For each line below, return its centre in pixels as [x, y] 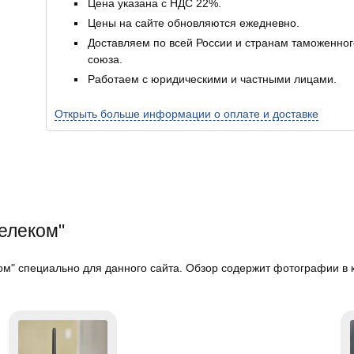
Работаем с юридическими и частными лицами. [212, 79]
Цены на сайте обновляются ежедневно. [194, 23]
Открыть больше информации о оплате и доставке [186, 114]
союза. [105, 59]
